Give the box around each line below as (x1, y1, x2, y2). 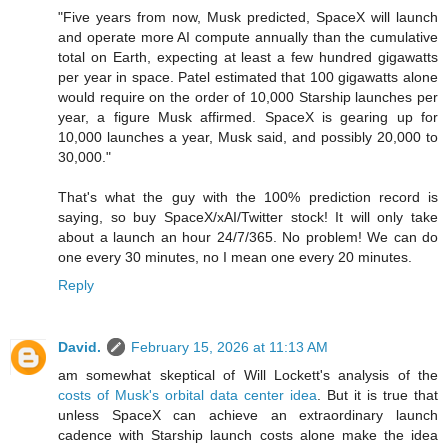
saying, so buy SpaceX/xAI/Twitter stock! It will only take (58, 208, 438, 225)
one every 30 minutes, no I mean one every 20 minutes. (58, 248, 412, 265)
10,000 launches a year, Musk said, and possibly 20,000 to (58, 128, 438, 145)
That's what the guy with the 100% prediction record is (58, 188, 438, 205)
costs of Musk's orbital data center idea (58, 386, 317, 403)
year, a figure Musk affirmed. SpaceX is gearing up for (58, 108, 438, 125)
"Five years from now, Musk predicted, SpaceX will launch (58, 8, 438, 25)
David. (58, 338, 101, 355)
